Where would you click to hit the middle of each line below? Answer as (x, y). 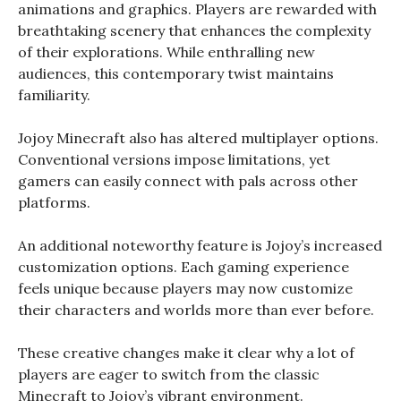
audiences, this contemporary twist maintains (176, 73)
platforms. (56, 202)
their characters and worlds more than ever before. (198, 309)
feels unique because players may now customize (185, 288)
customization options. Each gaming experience (183, 266)
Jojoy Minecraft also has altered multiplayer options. (198, 137)
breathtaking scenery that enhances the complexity (194, 30)
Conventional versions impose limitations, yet (174, 159)
